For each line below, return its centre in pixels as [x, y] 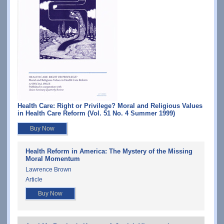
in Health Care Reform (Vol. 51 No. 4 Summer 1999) [96, 113]
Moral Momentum [53, 159]
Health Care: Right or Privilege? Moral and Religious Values [110, 105]
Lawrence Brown [48, 169]
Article [34, 179]
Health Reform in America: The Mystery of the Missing [109, 151]
